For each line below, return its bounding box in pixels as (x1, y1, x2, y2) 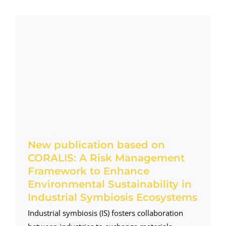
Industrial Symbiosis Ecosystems (27, 191, 197, 203)
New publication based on (27, 138, 165, 151)
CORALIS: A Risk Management (27, 151, 185, 164)
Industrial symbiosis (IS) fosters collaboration (27, 207, 183, 218)
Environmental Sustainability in (27, 178, 192, 190)
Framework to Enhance (27, 164, 149, 177)
